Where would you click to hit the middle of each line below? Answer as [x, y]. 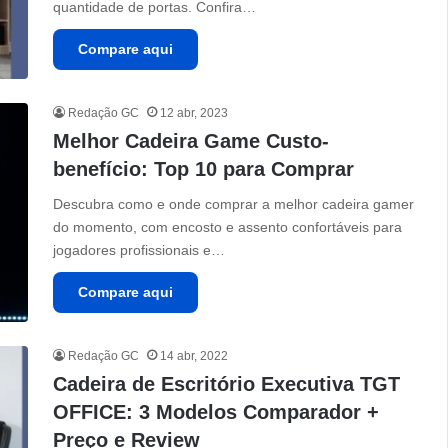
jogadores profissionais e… [139, 249]
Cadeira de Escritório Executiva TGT [227, 384]
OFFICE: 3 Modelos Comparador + [216, 412]
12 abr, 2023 [194, 112]
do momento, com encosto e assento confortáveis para [228, 226]
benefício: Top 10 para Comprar [204, 168]
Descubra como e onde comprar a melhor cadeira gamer [234, 203]
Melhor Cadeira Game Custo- [191, 140]
